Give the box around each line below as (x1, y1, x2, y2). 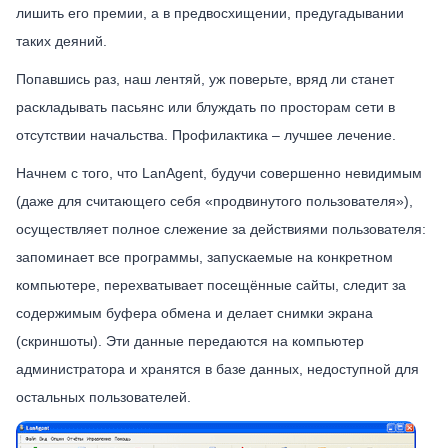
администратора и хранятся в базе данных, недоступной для (16, 361, 419, 377)
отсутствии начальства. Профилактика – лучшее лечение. (16, 127, 396, 143)
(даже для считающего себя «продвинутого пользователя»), (16, 193, 413, 209)
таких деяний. (16, 33, 107, 49)
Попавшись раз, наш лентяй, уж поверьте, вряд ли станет (16, 71, 394, 87)
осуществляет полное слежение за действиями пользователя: (16, 221, 426, 237)
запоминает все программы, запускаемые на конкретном (16, 249, 393, 265)
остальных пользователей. (16, 389, 191, 405)
